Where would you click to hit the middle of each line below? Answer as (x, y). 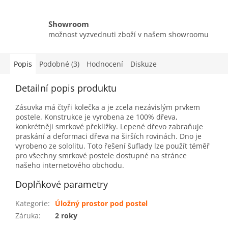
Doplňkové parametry (62, 184)
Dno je (191, 136)
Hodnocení (105, 64)
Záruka (27, 216)
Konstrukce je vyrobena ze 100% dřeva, (111, 117)
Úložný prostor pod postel (101, 204)
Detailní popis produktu (66, 88)
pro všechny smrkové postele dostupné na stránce (101, 156)
